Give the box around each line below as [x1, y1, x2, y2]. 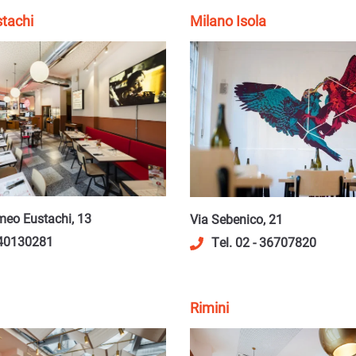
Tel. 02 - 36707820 [211, 234, 316, 251]
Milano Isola [190, 11, 266, 31]
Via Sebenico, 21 [190, 211, 283, 228]
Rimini [190, 298, 229, 318]
